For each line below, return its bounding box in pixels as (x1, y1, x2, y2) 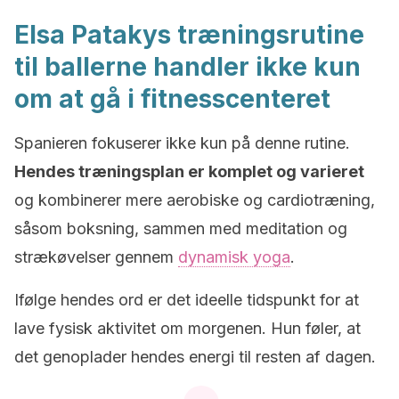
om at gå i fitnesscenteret (14, 84, 330, 114)
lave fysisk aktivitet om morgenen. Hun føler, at (14, 319, 361, 338)
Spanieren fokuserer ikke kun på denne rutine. (14, 134, 350, 152)
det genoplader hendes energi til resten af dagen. (14, 347, 376, 366)
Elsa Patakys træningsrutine (14, 20, 364, 50)
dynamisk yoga (178, 248, 290, 266)
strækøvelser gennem (14, 248, 178, 266)
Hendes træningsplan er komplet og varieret (14, 162, 364, 181)
